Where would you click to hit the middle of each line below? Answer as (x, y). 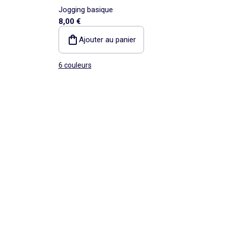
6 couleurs (75, 65)
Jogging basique (85, 9)
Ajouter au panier (107, 39)
